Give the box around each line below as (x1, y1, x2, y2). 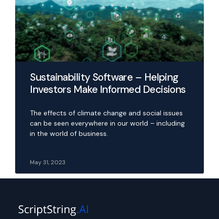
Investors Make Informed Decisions (30, 82, 188, 96)
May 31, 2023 (30, 158, 66, 166)
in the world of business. (30, 129, 109, 138)
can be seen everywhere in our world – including (30, 118, 185, 128)
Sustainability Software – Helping (30, 70, 178, 84)
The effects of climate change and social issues (30, 108, 183, 117)
